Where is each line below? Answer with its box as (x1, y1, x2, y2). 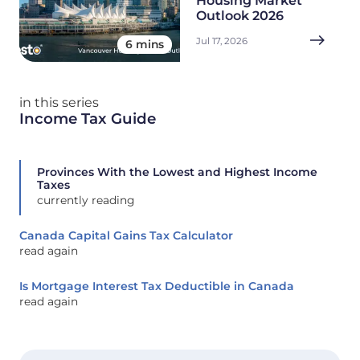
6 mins (125, 37, 164, 51)
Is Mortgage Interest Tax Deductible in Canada (19, 278, 294, 293)
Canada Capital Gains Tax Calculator (19, 227, 233, 243)
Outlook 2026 (196, 7, 284, 23)
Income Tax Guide (19, 108, 156, 128)
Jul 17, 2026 (196, 35, 247, 47)
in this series (19, 94, 99, 110)
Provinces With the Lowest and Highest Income (37, 164, 317, 179)
